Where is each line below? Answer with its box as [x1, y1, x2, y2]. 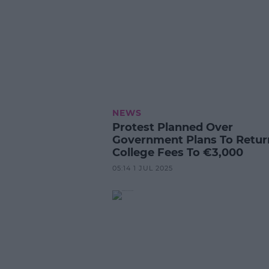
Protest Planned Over [112, 120, 233, 134]
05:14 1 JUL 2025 [112, 163, 173, 172]
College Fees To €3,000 [112, 145, 243, 159]
